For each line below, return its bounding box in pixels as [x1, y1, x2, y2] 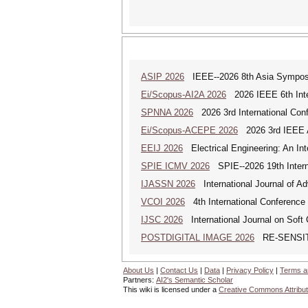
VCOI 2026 [141, 197, 185, 207]
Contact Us [160, 266, 198, 274]
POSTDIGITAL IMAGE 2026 [141, 232, 254, 243]
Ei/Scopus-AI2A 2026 [141, 89, 226, 100]
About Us [123, 266, 154, 274]
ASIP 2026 [141, 71, 184, 82]
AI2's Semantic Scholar [156, 276, 233, 284]
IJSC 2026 [141, 214, 183, 225]
